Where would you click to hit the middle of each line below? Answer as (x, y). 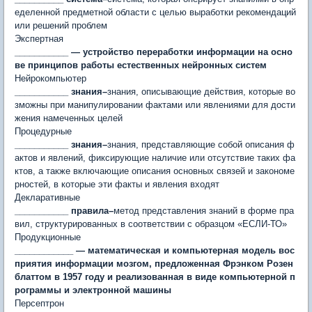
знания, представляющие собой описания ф (201, 145)
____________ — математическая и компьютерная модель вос (155, 250)
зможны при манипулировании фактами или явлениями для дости (155, 105)
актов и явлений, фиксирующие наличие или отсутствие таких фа (155, 158)
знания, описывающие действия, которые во (201, 92)
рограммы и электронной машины (93, 290)
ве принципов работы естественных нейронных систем (141, 65)
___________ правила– (64, 211)
